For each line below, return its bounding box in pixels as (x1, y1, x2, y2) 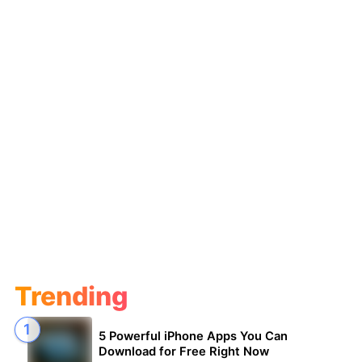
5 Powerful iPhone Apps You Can (98, 329, 288, 344)
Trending (14, 280, 128, 312)
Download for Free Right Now (98, 344, 269, 360)
